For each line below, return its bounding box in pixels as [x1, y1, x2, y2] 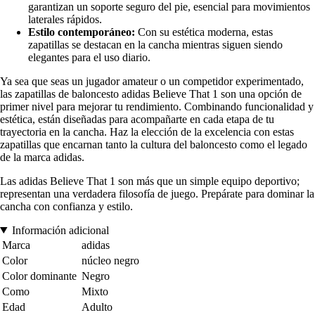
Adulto [82, 300, 112, 313]
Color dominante [2, 269, 77, 282]
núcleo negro [82, 254, 139, 266]
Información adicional [11, 224, 109, 236]
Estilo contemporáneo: [28, 25, 135, 38]
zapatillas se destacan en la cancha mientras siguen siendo [28, 38, 283, 51]
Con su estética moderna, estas [135, 25, 273, 38]
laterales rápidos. [28, 13, 102, 25]
